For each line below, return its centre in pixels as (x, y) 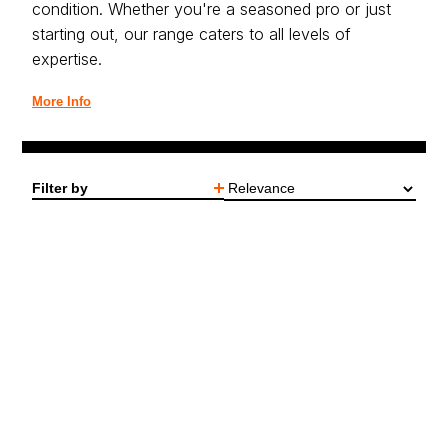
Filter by (60, 187)
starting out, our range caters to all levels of (191, 34)
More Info (61, 101)
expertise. (67, 59)
